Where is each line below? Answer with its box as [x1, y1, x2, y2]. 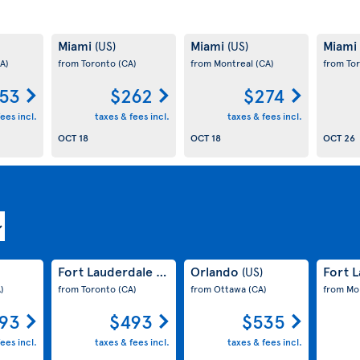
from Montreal [190, 56, 256, 70]
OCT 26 [322, 130, 355, 144]
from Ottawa [190, 282, 248, 296]
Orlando [190, 262, 242, 280]
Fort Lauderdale [57, 262, 156, 280]
